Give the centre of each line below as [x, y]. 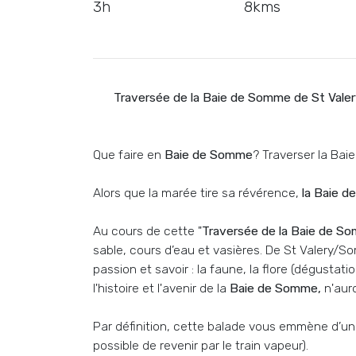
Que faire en [127, 155]
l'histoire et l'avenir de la [161, 288]
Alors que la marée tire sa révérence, [197, 193]
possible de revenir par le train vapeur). [201, 345]
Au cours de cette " [147, 231]
